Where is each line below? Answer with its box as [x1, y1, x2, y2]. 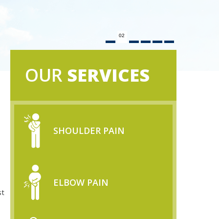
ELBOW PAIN [53, 176, 109, 188]
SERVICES [67, 63, 150, 87]
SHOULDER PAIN [53, 125, 125, 136]
